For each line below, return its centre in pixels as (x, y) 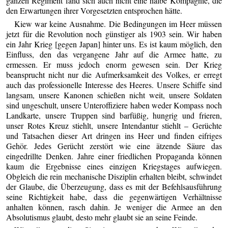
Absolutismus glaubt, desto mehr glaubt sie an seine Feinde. (102, 217)
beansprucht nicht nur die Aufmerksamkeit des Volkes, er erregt (114, 74)
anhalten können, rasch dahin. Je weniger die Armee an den (114, 207)
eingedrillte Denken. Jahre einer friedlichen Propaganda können (114, 156)
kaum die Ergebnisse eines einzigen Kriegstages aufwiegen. (114, 166)
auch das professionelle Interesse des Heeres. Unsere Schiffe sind (114, 84)
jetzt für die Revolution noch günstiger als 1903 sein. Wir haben (114, 34)
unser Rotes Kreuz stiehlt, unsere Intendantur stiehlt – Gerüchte (114, 125)
